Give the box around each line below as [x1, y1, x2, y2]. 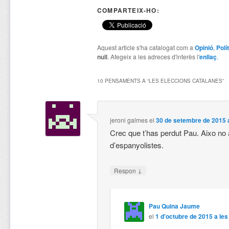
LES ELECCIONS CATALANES [148, 77, 222, 84]
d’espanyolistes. [110, 140, 164, 151]
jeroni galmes [110, 116, 148, 125]
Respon [114, 166, 138, 175]
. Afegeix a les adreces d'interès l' [107, 52, 199, 61]
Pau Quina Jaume [148, 201, 200, 211]
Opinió [194, 43, 213, 53]
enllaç [199, 52, 217, 62]
